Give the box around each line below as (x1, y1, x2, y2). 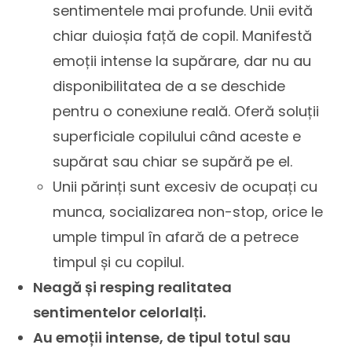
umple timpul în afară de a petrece (53, 227, 299, 247)
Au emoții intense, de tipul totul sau (33, 328, 291, 347)
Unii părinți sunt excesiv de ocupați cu (53, 177, 318, 196)
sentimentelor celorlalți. (33, 302, 207, 322)
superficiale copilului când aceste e (53, 126, 302, 146)
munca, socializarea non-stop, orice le (53, 202, 324, 222)
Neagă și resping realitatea (33, 277, 233, 297)
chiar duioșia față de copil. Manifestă (53, 26, 313, 46)
